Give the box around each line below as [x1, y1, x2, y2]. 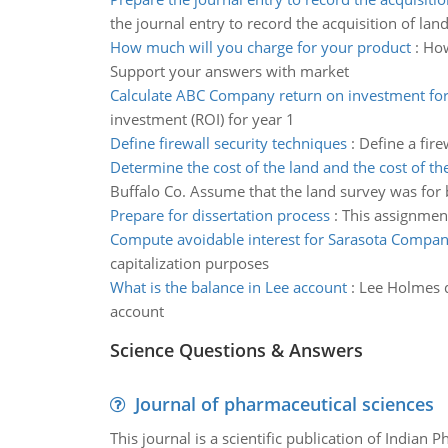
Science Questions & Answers [109, 338, 363, 362]
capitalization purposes [109, 253, 269, 273]
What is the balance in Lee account [109, 277, 347, 297]
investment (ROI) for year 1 [109, 109, 295, 129]
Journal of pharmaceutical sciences [134, 392, 434, 416]
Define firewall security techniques [109, 133, 347, 153]
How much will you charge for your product [109, 37, 411, 57]
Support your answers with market [109, 61, 349, 81]
